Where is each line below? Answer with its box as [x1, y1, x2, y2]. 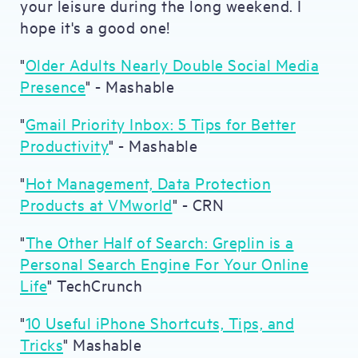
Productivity [20, 135, 109, 155]
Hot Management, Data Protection [25, 173, 271, 193]
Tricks [20, 334, 63, 354]
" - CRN [172, 194, 224, 214]
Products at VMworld [20, 194, 173, 214]
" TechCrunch [47, 275, 142, 295]
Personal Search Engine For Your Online [20, 253, 308, 273]
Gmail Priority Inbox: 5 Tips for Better [25, 113, 296, 133]
